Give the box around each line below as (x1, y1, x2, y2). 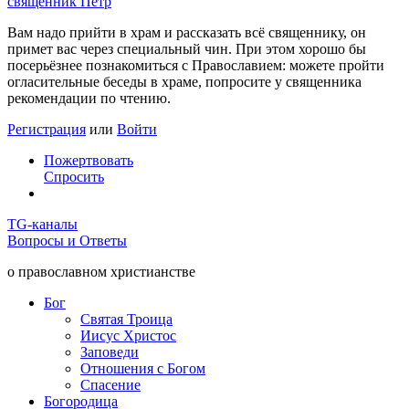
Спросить (44, 168, 104, 184)
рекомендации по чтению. (7, 89, 171, 106)
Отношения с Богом (80, 360, 205, 376)
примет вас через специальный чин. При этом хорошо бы (7, 40, 366, 57)
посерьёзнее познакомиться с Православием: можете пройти (7, 57, 384, 73)
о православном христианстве (7, 263, 195, 279)
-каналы (27, 215, 78, 232)
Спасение (80, 376, 141, 393)
